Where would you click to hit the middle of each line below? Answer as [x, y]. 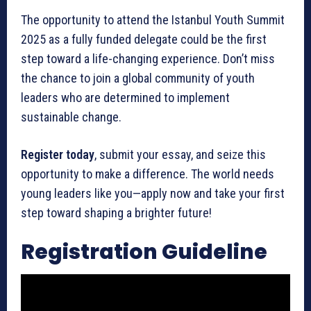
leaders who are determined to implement [125, 97]
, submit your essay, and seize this [180, 154]
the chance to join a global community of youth [138, 78]
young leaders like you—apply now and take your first [153, 193]
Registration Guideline [144, 252]
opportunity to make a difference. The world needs [148, 174]
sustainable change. [71, 117]
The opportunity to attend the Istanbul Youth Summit [153, 19]
